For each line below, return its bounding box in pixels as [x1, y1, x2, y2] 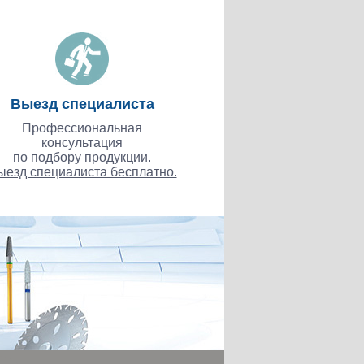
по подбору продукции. [13, 150, 151, 165]
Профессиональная [22, 121, 142, 136]
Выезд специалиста [10, 96, 154, 113]
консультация [41, 136, 123, 150]
